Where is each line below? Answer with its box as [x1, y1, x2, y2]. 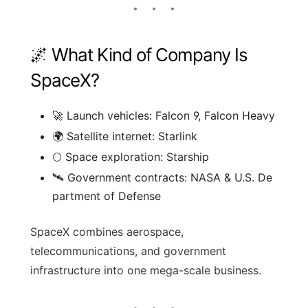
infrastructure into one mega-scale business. [30, 263, 261, 277]
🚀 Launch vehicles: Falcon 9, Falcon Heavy [52, 108, 275, 122]
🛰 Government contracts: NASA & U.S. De [52, 170, 272, 184]
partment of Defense [52, 188, 161, 203]
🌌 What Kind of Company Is [30, 43, 247, 65]
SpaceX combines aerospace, [30, 224, 184, 239]
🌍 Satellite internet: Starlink [52, 129, 197, 143]
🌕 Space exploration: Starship [52, 149, 209, 164]
